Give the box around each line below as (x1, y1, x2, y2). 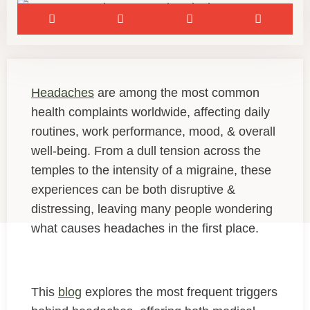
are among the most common (94, 85, 259, 100)
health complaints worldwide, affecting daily (31, 104, 270, 119)
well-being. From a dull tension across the (31, 143, 261, 158)
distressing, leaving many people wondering (31, 201, 273, 216)
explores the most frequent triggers (82, 284, 277, 299)
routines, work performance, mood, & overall (31, 124, 275, 138)
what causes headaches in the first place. (31, 221, 262, 235)
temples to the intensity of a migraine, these (31, 163, 271, 177)
